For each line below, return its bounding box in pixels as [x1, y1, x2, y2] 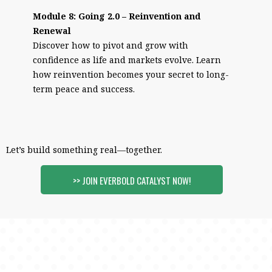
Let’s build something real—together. [6, 144, 162, 155]
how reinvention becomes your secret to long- [33, 69, 229, 80]
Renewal [33, 25, 71, 36]
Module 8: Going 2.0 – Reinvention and [33, 10, 200, 22]
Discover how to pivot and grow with [33, 39, 188, 51]
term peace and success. [33, 83, 135, 95]
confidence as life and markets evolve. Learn [33, 54, 221, 66]
